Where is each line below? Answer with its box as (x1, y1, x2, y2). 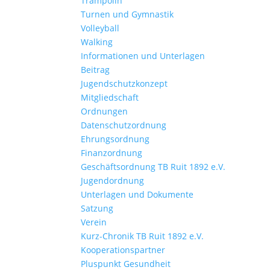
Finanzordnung (81, 147, 143, 159)
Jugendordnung (81, 175, 145, 186)
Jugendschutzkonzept (81, 78, 168, 89)
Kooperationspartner (81, 244, 166, 256)
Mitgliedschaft (81, 92, 139, 103)
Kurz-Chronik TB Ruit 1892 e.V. (81, 230, 204, 242)
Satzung (81, 202, 114, 214)
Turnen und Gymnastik (81, 8, 174, 20)
